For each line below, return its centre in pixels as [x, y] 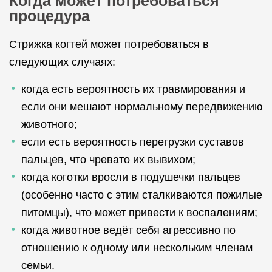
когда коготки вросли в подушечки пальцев [131, 177]
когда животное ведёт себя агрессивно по [128, 230]
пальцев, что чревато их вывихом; [108, 160]
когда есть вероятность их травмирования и [133, 89]
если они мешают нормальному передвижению [142, 107]
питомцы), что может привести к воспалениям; [139, 212]
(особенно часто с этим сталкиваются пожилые [142, 195]
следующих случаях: [62, 62]
